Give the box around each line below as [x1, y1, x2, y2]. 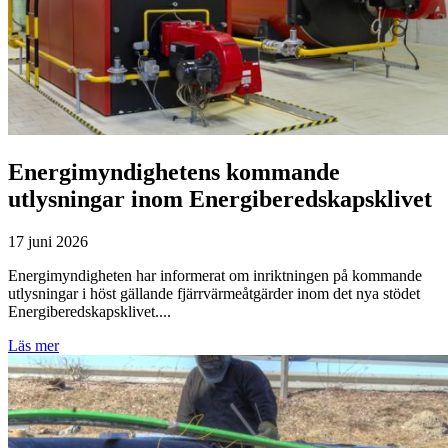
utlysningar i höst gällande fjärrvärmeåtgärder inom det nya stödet [8, 285, 420, 303]
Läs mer [8, 337, 59, 355]
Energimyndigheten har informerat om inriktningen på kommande [8, 267, 422, 285]
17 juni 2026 [8, 233, 88, 251]
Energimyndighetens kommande [8, 159, 340, 186]
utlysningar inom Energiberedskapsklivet [8, 186, 432, 213]
